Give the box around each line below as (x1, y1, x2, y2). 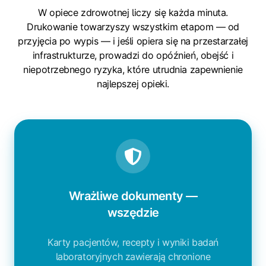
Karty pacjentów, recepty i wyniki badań (47, 236, 218, 249)
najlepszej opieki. (96, 78, 170, 90)
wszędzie (107, 205, 159, 220)
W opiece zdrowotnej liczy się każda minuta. (37, 7, 229, 18)
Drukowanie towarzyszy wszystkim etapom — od (26, 21, 240, 33)
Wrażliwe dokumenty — (68, 189, 198, 204)
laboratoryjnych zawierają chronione (55, 251, 211, 263)
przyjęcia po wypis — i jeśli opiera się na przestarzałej (18, 35, 248, 47)
